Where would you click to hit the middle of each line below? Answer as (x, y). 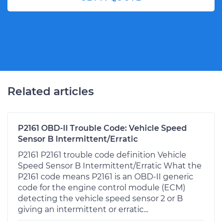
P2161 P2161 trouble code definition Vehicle (102, 155)
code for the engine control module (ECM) (102, 187)
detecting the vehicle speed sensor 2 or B (100, 198)
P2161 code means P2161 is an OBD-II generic (106, 176)
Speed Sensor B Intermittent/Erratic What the (110, 166)
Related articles (51, 91)
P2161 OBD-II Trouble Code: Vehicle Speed (102, 128)
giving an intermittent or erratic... (83, 209)
